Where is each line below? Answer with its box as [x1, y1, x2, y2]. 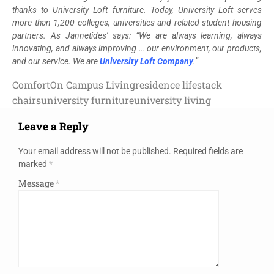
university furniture [41, 93, 134, 106]
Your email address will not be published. [18, 146, 171, 156]
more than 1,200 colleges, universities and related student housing [12, 17, 262, 28]
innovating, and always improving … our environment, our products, [12, 43, 262, 53]
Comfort [12, 78, 50, 91]
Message [18, 177, 56, 189]
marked [18, 158, 49, 169]
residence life [135, 78, 197, 91]
